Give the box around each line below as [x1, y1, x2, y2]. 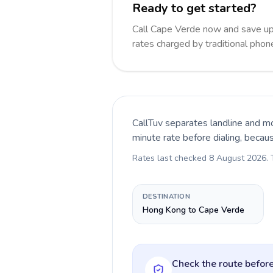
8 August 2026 [209, 152, 266, 164]
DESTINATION [143, 192, 191, 201]
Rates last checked [132, 152, 209, 164]
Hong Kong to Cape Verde [143, 204, 244, 216]
